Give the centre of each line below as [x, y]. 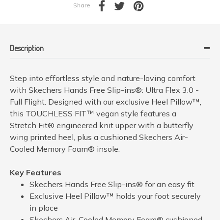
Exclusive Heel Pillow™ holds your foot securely [115, 196]
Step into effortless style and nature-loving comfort [103, 78]
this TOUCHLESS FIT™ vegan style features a [93, 113]
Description [27, 48]
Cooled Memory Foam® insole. [65, 149]
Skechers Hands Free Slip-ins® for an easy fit [112, 184]
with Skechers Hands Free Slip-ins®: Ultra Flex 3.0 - [104, 90]
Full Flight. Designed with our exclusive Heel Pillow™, [106, 101]
